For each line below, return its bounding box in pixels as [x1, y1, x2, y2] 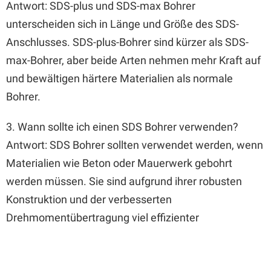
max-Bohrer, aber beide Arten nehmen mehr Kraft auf [6, 54, 261, 67]
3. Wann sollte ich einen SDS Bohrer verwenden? [6, 120, 238, 133]
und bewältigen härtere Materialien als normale [6, 72, 233, 85]
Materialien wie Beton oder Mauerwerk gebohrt [6, 157, 232, 169]
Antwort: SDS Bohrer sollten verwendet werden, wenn [6, 139, 263, 151]
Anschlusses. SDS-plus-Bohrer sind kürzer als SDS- [6, 36, 249, 48]
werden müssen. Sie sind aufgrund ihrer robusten [6, 175, 242, 188]
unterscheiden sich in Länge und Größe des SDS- [6, 18, 239, 30]
